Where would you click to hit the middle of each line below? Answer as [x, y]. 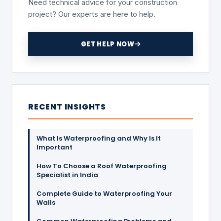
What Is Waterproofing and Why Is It [99, 138]
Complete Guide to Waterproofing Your [104, 193]
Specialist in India [67, 175]
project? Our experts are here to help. [92, 14]
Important [55, 147]
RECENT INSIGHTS [67, 107]
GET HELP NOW [108, 44]
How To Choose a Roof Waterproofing [102, 166]
